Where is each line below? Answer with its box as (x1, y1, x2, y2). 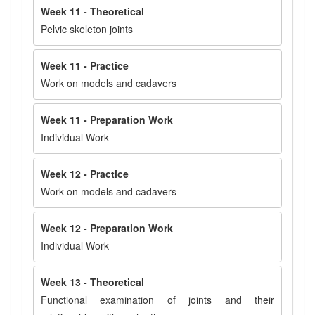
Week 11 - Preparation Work (41, 112, 173, 127)
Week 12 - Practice (41, 167, 129, 181)
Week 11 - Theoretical (41, 4, 144, 18)
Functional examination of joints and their (41, 292, 274, 307)
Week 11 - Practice (41, 58, 129, 72)
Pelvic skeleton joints (41, 22, 133, 36)
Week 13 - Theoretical (41, 275, 144, 289)
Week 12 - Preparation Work (41, 221, 173, 235)
